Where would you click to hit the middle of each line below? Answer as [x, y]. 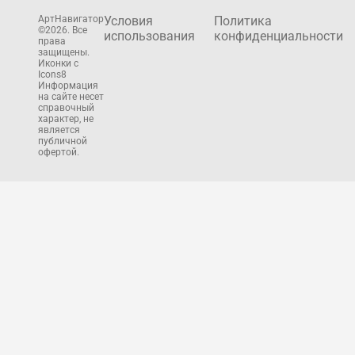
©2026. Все [63, 30]
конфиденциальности [279, 36]
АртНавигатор [71, 19]
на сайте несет [71, 96]
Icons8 [52, 74]
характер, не [66, 118]
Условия [128, 21]
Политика [243, 21]
